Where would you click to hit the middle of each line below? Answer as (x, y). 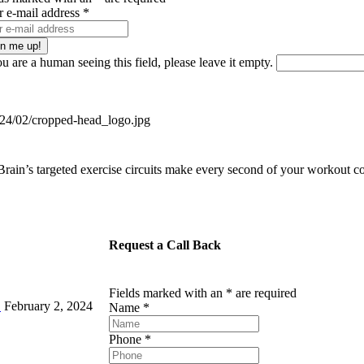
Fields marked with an (167, 293)
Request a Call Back (165, 245)
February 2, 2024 (48, 306)
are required (264, 293)
